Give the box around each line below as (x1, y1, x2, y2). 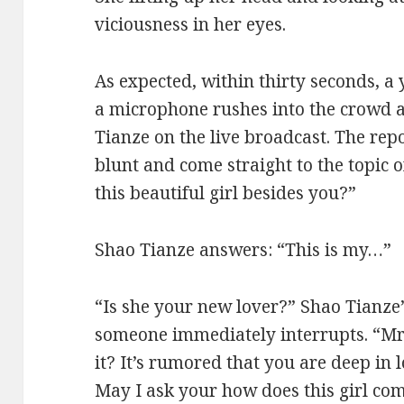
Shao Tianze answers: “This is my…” (95, 237, 392, 262)
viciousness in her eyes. (95, 12, 287, 36)
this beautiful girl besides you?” (95, 180, 357, 205)
